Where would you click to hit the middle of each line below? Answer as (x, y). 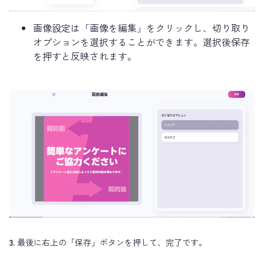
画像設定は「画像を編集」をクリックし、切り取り (141, 27)
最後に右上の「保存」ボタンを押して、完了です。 (112, 242)
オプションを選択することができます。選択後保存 (141, 42)
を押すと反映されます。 (85, 56)
